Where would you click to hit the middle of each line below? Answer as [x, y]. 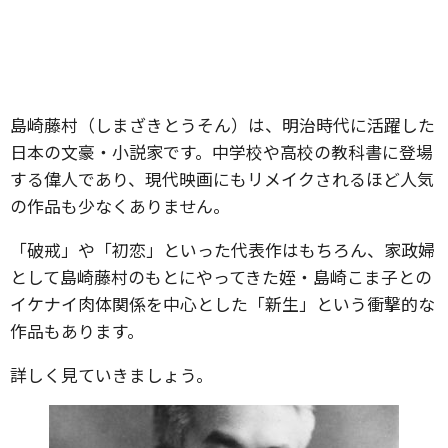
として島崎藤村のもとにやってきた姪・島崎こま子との [221, 276]
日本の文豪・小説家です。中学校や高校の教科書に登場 [221, 151]
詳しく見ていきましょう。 [111, 374]
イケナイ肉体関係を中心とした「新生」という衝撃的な [222, 303]
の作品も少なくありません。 [120, 205]
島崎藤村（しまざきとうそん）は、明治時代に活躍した [222, 124]
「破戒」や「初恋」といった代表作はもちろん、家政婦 [222, 249]
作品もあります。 [77, 330]
